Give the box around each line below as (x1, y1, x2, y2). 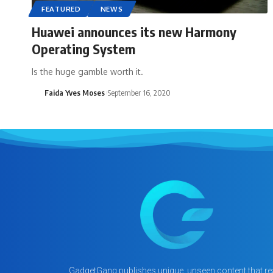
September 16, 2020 (107, 87, 171, 97)
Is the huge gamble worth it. (32, 66, 143, 77)
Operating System (32, 40, 135, 57)
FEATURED (41, 4, 81, 13)
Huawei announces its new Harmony (32, 23, 236, 40)
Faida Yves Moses (44, 87, 105, 97)
